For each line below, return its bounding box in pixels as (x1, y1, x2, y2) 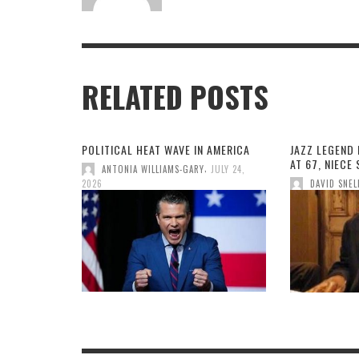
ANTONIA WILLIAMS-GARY (102, 163, 204, 176)
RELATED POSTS (82, 75, 268, 119)
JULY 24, (211, 163, 245, 176)
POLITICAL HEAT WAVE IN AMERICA (82, 141, 250, 159)
